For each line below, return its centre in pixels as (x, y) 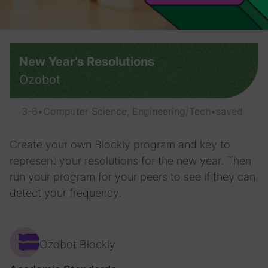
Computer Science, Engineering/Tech (127, 111)
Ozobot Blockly (77, 245)
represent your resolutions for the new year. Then (130, 161)
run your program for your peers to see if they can (133, 177)
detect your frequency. (66, 193)
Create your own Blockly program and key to (120, 144)
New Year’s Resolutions (87, 62)
